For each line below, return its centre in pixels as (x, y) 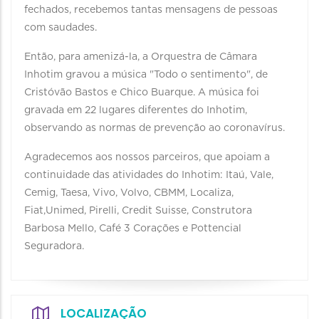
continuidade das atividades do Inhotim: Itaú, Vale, (149, 175)
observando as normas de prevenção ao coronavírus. (155, 128)
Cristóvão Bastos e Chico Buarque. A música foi (142, 93)
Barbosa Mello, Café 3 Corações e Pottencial (133, 229)
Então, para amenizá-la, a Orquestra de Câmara (141, 57)
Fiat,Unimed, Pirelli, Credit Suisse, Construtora (138, 211)
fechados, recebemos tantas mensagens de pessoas (151, 10)
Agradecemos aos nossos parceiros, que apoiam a (147, 157)
